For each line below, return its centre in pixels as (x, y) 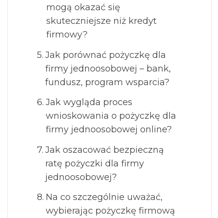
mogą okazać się (83, 8)
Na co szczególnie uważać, (104, 197)
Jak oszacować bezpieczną (104, 150)
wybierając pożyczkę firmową (110, 211)
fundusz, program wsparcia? (107, 82)
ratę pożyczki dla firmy (94, 163)
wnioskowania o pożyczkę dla (111, 116)
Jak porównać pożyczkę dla (105, 55)
